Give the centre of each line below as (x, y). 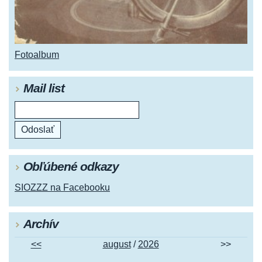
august (117, 244)
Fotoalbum (37, 55)
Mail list (44, 88)
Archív (41, 224)
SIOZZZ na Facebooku (62, 188)
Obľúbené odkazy (71, 167)
